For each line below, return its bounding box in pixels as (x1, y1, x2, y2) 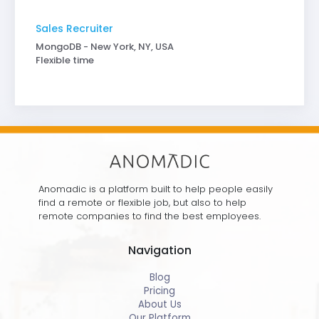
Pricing (144, 284, 175, 298)
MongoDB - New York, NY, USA (35, 40, 174, 54)
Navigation (127, 241, 192, 258)
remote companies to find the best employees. (38, 209, 261, 223)
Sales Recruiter (35, 21, 113, 36)
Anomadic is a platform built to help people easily (38, 182, 273, 196)
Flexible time (35, 53, 94, 68)
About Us (137, 298, 182, 312)
